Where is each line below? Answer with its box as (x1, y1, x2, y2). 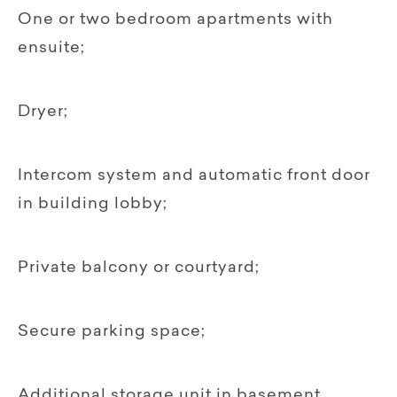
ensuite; (18, 40, 85, 57)
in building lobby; (18, 196, 167, 213)
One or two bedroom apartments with (18, 12, 333, 28)
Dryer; (18, 104, 68, 121)
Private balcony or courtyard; (18, 260, 260, 276)
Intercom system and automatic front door (18, 167, 370, 184)
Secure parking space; (18, 323, 206, 340)
